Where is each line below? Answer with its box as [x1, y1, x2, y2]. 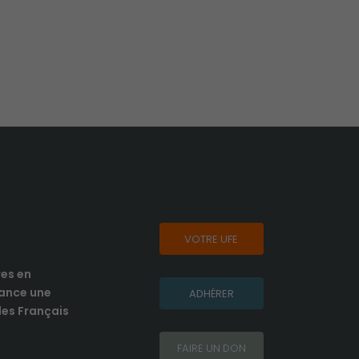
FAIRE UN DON [176, 340, 246, 356]
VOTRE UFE [184, 231, 238, 247]
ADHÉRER [188, 285, 234, 301]
